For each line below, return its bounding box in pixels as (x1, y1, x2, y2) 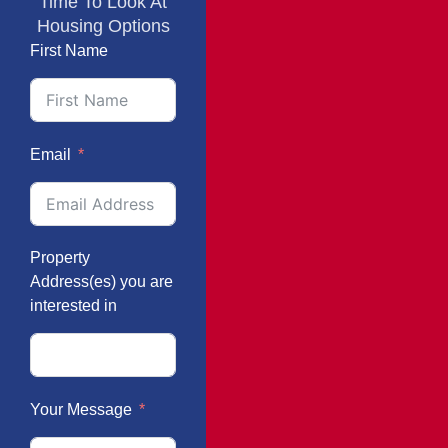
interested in (30, 297, 117, 314)
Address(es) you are (30, 273, 173, 290)
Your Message (30, 401, 132, 418)
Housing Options (36, 16, 170, 36)
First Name (30, 42, 108, 59)
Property (30, 249, 90, 266)
